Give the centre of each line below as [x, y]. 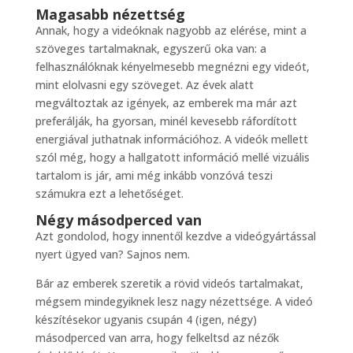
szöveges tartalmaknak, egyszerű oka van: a [150, 49]
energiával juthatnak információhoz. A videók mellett [171, 139]
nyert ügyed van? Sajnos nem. [112, 255]
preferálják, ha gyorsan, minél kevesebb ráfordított [166, 121]
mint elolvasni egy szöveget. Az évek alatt [144, 85]
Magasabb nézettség [110, 15]
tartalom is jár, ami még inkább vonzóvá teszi [154, 176]
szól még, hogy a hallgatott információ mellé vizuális [172, 158]
